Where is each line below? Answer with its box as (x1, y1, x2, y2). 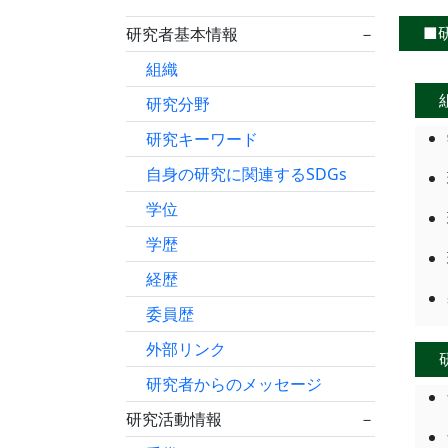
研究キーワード (146, 128, 258, 150)
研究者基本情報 (126, 23, 238, 45)
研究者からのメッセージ (146, 373, 322, 395)
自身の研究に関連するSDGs (146, 163, 347, 185)
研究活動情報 (126, 408, 222, 430)
